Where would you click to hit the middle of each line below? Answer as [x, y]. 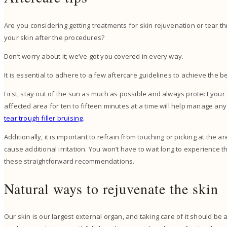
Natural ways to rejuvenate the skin [114, 188]
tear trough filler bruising [44, 118]
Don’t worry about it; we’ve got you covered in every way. [96, 56]
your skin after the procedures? [56, 37]
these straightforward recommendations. [70, 161]
